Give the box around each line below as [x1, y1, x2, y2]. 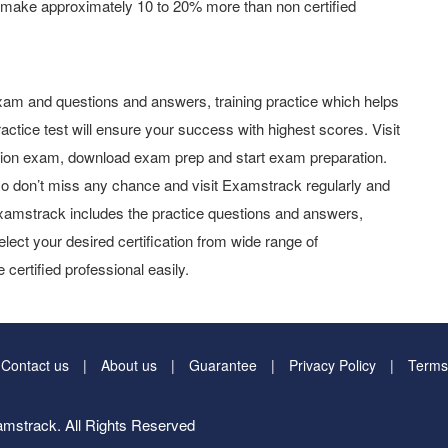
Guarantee [189, 355, 257, 375]
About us [101, 355, 157, 375]
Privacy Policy [289, 355, 376, 375]
